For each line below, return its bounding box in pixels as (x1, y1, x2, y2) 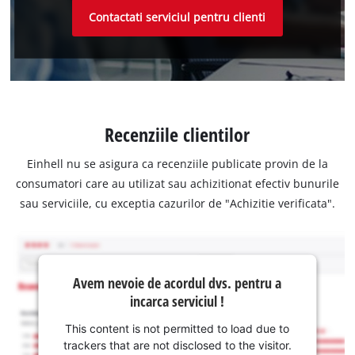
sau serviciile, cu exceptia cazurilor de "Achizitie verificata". (19, 195, 335, 211)
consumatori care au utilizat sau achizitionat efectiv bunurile (15, 175, 339, 191)
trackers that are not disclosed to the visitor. (63, 338, 292, 352)
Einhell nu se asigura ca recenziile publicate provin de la (26, 155, 328, 171)
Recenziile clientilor (105, 120, 250, 147)
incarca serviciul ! (130, 291, 225, 311)
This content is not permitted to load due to (65, 321, 290, 335)
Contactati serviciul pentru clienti (89, 10, 266, 25)
